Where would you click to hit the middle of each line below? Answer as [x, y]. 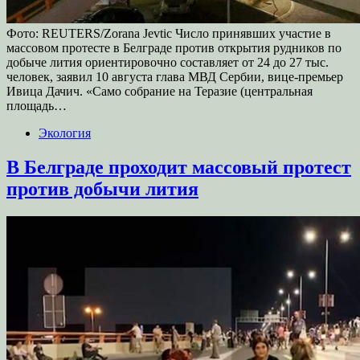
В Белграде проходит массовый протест [179, 168]
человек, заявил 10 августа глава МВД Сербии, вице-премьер [175, 77]
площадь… [37, 106]
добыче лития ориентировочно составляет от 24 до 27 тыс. [168, 63]
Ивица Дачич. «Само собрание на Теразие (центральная [160, 92]
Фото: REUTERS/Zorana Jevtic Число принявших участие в [169, 34]
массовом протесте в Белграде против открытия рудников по [174, 48]
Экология [65, 133]
